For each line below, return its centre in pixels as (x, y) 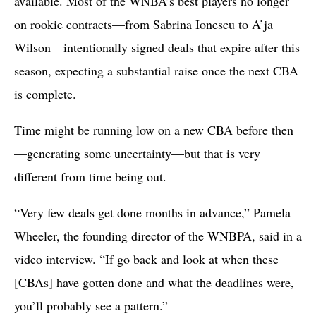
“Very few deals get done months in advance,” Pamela (152, 212)
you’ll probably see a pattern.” (91, 305)
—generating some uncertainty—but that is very (137, 153)
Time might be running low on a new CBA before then (154, 129)
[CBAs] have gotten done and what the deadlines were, (154, 282)
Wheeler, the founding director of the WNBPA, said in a (158, 235)
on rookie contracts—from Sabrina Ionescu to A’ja (144, 24)
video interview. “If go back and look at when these (146, 259)
